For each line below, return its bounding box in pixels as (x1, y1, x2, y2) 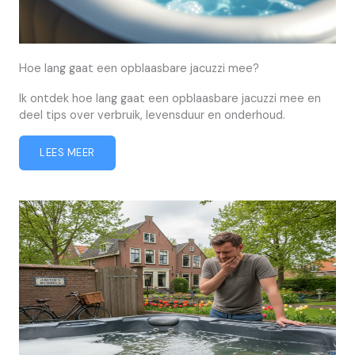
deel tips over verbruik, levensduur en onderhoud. (19, 108, 285, 123)
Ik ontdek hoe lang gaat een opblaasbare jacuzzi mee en (19, 91, 321, 106)
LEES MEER (40, 146, 95, 159)
